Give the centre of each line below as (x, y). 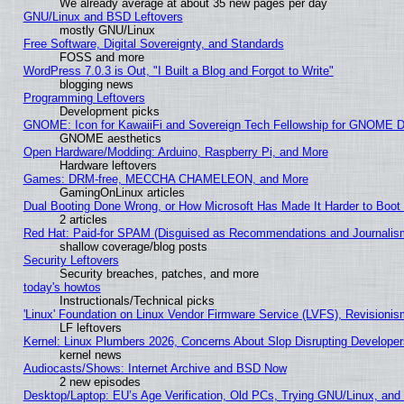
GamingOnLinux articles (122, 193)
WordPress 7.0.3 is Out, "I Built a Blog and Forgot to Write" (178, 71)
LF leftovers (90, 328)
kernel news (90, 355)
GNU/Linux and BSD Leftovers (103, 17)
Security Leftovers (71, 261)
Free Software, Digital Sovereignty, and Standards (153, 44)
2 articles (83, 220)
